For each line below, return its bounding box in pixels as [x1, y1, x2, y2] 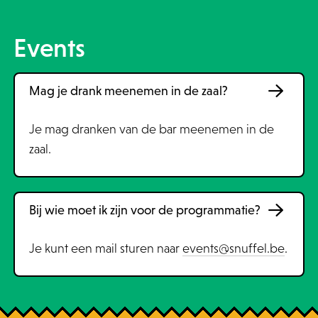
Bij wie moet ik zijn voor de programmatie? [28, 203, 261, 217]
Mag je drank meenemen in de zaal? [28, 84, 228, 98]
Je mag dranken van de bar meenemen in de [28, 122, 274, 136]
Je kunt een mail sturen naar [28, 241, 182, 256]
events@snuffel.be [182, 241, 285, 256]
